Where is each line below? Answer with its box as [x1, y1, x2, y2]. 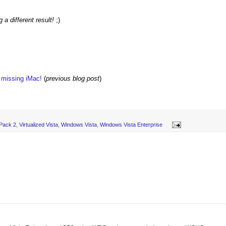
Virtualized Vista [19, 121, 58, 128]
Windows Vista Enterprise [100, 121, 162, 128]
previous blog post [46, 75, 99, 83]
